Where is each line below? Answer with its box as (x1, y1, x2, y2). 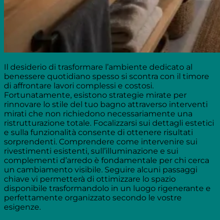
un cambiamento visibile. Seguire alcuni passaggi (4, 165, 197, 174)
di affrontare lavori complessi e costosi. (4, 81, 154, 90)
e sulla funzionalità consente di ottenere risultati (4, 127, 193, 137)
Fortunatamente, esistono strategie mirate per (4, 90, 187, 100)
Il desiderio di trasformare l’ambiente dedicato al (4, 62, 192, 72)
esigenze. (4, 202, 41, 212)
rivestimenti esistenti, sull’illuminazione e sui (4, 146, 178, 156)
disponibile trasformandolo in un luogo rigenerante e (4, 183, 211, 193)
